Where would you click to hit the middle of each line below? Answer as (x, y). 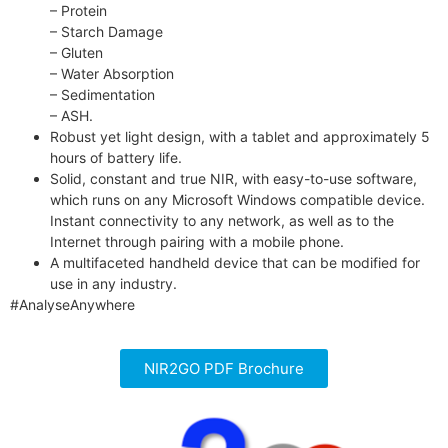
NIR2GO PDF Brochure (224, 368)
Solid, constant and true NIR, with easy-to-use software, (233, 178)
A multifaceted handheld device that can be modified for (235, 262)
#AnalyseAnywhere (72, 304)
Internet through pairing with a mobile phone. (197, 241)
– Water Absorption (112, 73)
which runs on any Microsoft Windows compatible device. (237, 199)
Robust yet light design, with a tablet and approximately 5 (240, 136)
